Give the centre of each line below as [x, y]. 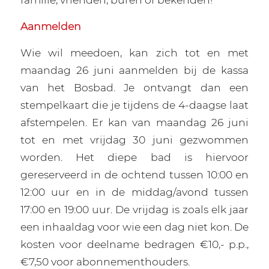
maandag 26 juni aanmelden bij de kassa [134, 70]
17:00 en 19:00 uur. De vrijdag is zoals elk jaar [134, 209]
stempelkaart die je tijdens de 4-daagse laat [134, 104]
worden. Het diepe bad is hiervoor [134, 157]
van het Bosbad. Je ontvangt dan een [134, 87]
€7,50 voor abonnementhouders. [105, 261]
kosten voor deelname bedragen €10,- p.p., [134, 244]
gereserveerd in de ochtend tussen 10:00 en [134, 174]
